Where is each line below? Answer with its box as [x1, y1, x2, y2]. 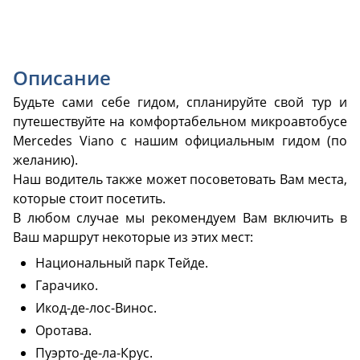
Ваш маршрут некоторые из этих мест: [13, 228, 253, 246]
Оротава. [35, 321, 92, 339]
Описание [13, 64, 111, 91]
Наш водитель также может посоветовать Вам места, [13, 170, 347, 188]
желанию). [13, 151, 78, 169]
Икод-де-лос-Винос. [35, 299, 157, 317]
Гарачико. [35, 276, 98, 294]
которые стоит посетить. [13, 190, 166, 207]
